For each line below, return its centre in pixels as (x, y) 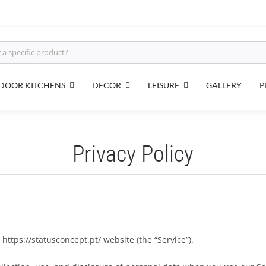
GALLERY (224, 85)
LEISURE (163, 85)
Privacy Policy (133, 154)
